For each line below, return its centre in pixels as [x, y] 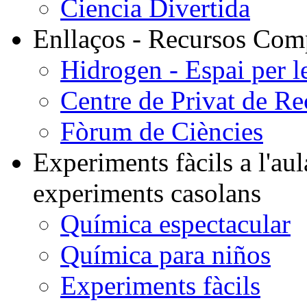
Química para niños [165, 255]
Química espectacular [175, 224]
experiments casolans [147, 193]
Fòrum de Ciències [162, 131]
